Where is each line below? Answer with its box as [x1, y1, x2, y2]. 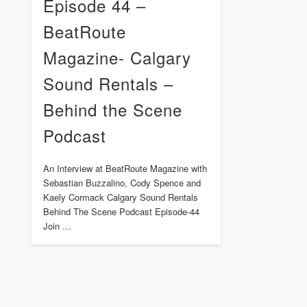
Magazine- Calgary [42, 45, 191, 69]
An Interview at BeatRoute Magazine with [42, 161, 207, 175]
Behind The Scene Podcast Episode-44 [42, 204, 199, 218]
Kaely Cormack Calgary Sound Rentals [42, 190, 198, 204]
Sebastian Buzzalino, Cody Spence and [42, 175, 201, 189]
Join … [42, 219, 71, 232]
